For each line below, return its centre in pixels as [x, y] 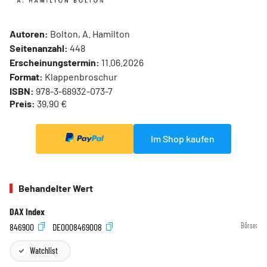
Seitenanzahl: [39, 48]
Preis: [22, 103]
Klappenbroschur [80, 76]
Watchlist [44, 250]
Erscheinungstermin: [55, 62]
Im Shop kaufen [182, 138]
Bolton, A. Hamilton [89, 33]
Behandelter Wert [56, 188]
